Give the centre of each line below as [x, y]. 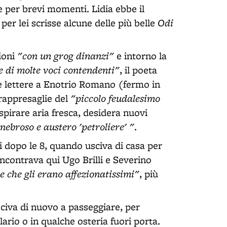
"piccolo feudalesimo [115, 98]
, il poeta [138, 70]
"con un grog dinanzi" [66, 55]
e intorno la [140, 56]
